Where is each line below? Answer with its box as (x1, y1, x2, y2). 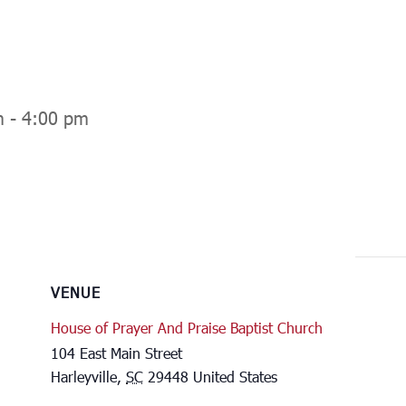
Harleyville (51, 366, 117, 386)
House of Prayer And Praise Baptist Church (51, 317, 323, 337)
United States (193, 366, 277, 386)
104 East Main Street (51, 343, 182, 362)
